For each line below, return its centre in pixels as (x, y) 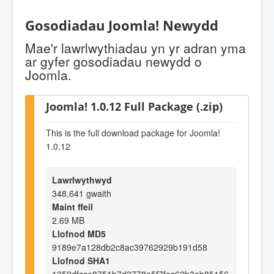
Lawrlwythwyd (82, 180)
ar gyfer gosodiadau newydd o (113, 61)
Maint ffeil (72, 206)
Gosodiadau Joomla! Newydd (122, 26)
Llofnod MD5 (79, 233)
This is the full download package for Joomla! (133, 133)
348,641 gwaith (82, 193)
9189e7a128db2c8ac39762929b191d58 (130, 247)
